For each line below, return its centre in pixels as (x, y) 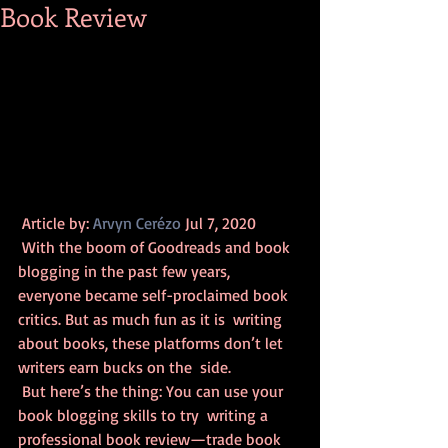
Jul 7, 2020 (220, 223)
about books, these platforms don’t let (152, 343)
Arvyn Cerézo (137, 223)
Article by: (57, 223)
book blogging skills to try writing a (145, 415)
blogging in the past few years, (128, 271)
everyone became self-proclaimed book (155, 295)
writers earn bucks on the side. (124, 367)
